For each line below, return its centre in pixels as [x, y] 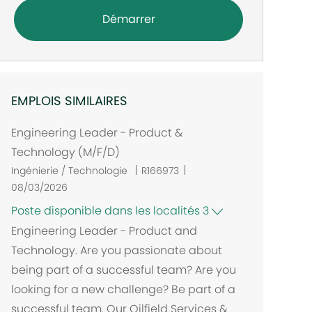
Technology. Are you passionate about [117, 250]
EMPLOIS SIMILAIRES [70, 101]
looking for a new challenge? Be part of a [124, 289]
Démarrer [128, 19]
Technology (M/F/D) [66, 153]
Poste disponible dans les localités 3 [112, 211]
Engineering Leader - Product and [104, 231]
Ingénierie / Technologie [71, 171]
